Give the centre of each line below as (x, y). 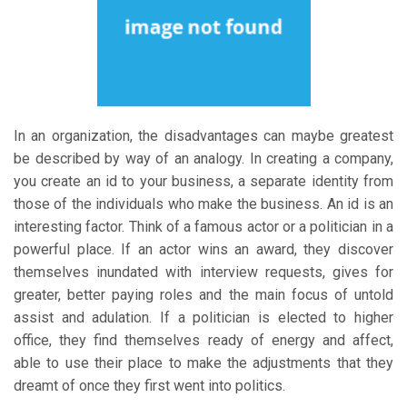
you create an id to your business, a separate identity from (203, 182)
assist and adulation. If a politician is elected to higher (203, 318)
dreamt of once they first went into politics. (149, 386)
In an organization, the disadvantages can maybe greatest (203, 136)
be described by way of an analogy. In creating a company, (203, 159)
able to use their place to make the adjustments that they (203, 363)
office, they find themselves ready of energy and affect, (203, 341)
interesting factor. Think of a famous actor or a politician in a (203, 227)
